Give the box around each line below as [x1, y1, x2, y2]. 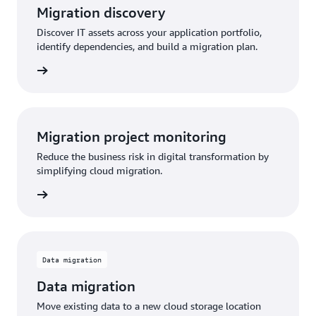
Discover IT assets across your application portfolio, [37, 26, 262, 39]
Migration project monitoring [37, 128, 226, 145]
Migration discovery [37, 4, 165, 21]
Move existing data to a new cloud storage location [37, 300, 261, 312]
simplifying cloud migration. [37, 164, 162, 177]
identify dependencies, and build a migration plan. [37, 40, 257, 53]
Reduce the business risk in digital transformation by [37, 150, 269, 163]
